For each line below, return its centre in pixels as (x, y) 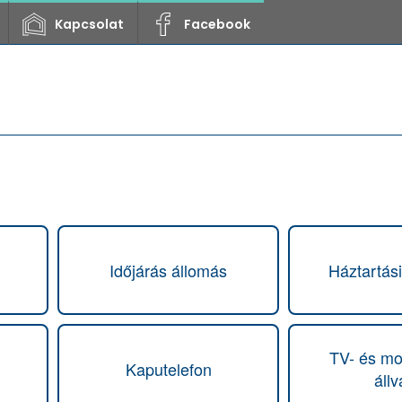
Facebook (218, 24)
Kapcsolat (90, 24)
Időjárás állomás (168, 270)
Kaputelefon (168, 368)
